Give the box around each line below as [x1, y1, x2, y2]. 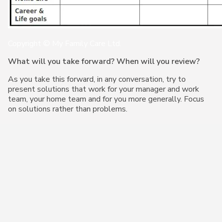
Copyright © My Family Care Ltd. [8, 38, 121, 49]
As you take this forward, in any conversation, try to [8, 74, 186, 85]
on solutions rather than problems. [8, 104, 127, 114]
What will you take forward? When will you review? [8, 56, 200, 67]
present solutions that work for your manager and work [8, 84, 199, 95]
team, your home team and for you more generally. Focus [8, 94, 204, 105]
